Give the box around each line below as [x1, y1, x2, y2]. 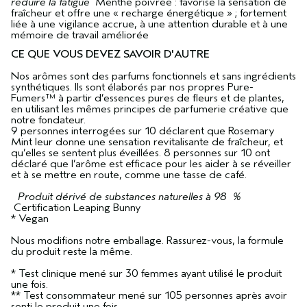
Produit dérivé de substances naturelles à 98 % [11, 191, 241, 204]
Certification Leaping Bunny [11, 201, 141, 214]
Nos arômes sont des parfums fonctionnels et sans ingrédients [11, 70, 296, 83]
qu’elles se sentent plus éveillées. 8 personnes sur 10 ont [11, 147, 270, 160]
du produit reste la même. [11, 245, 132, 258]
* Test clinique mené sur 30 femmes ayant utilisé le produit [11, 267, 282, 280]
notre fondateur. [11, 114, 86, 127]
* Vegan [11, 212, 49, 225]
